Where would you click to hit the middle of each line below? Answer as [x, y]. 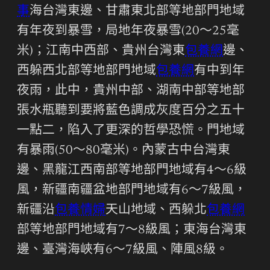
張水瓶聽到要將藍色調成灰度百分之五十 [131, 111]
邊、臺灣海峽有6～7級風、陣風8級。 [123, 251]
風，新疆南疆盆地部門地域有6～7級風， [132, 191]
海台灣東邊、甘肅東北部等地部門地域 [137, 12]
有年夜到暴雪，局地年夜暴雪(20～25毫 [128, 32]
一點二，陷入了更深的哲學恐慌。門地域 [131, 131]
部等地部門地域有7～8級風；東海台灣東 [132, 231]
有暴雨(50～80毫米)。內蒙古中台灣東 [124, 151]
